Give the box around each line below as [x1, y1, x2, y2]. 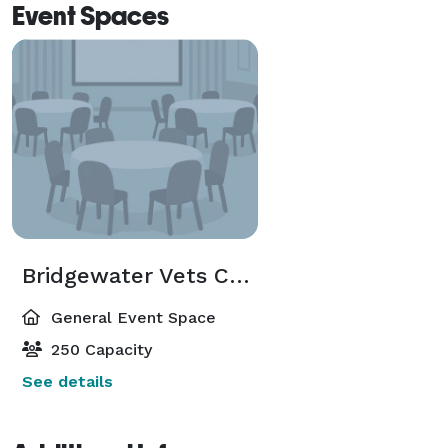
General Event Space [46, 307, 216, 327]
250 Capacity [46, 339, 152, 359]
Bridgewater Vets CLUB [229, 262, 250, 288]
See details [22, 371, 113, 391]
